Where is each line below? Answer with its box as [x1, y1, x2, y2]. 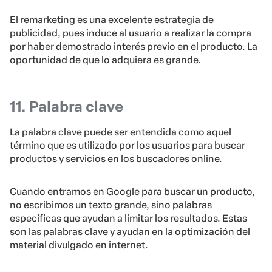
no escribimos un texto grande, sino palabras [10, 199, 212, 211]
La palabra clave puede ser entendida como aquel [10, 126, 231, 138]
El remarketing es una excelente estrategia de [10, 14, 214, 26]
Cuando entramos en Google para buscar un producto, [10, 186, 255, 198]
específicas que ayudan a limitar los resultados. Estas [10, 212, 247, 225]
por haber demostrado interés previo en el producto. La [10, 41, 257, 53]
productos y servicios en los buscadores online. [10, 153, 222, 165]
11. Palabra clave [10, 98, 123, 116]
